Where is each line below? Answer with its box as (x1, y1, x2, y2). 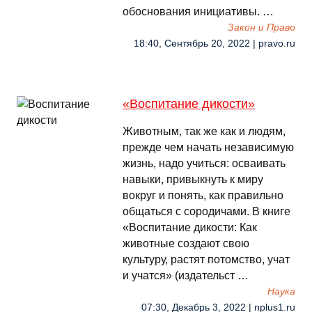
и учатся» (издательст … (123, 270, 249, 281)
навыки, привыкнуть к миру (123, 173, 263, 185)
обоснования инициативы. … (123, 6, 274, 17)
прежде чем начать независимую (123, 141, 294, 153)
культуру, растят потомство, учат (123, 253, 290, 265)
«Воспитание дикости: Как (123, 221, 257, 233)
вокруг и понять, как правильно (123, 189, 283, 201)
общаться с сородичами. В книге (123, 205, 290, 217)
